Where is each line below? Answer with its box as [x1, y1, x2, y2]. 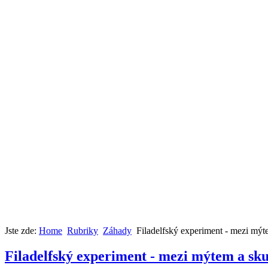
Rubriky [67, 226, 98, 236]
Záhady [103, 226, 132, 236]
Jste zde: [5, 226, 39, 236]
